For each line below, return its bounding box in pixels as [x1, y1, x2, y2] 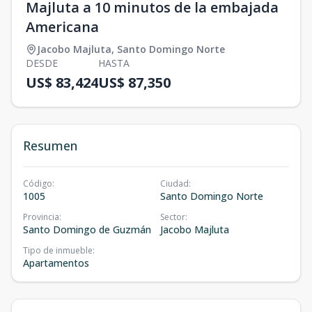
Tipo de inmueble [23, 244, 93, 256]
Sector [160, 210, 185, 223]
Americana [26, 17, 99, 36]
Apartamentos [23, 256, 89, 270]
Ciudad [160, 177, 189, 189]
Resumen [23, 136, 77, 154]
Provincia [23, 210, 59, 223]
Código [23, 177, 52, 189]
